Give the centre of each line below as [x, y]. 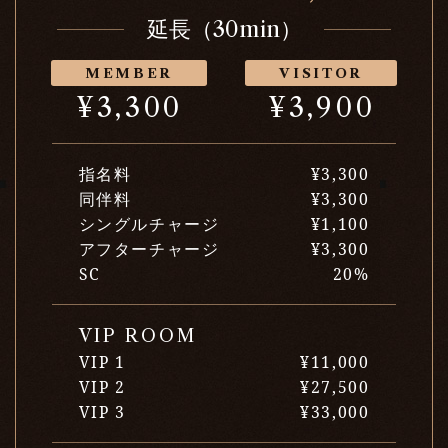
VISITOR [321, 73]
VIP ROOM [137, 335]
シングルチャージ [149, 223]
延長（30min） [224, 28]
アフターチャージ [149, 248]
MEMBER [129, 73]
